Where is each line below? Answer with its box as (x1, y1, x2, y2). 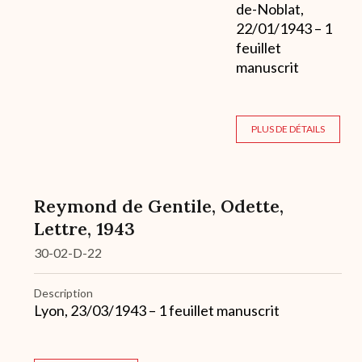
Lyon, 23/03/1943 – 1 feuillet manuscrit (34, 301, 280, 320)
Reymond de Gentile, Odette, (34, 195, 284, 218)
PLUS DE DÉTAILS (251, 123, 325, 136)
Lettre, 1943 (34, 217, 135, 241)
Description (34, 286, 93, 301)
